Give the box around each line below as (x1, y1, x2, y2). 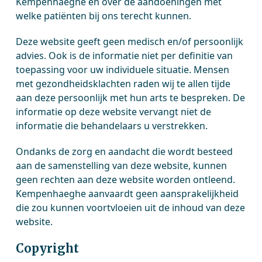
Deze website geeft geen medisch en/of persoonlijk (16, 35, 244, 48)
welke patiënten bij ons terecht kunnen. (16, 9, 192, 22)
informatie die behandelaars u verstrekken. (16, 119, 208, 132)
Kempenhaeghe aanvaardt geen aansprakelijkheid (16, 187, 239, 200)
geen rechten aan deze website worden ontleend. (16, 173, 236, 186)
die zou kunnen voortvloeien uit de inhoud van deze (16, 201, 246, 214)
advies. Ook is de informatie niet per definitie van (16, 49, 233, 62)
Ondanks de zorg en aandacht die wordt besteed (16, 145, 233, 158)
